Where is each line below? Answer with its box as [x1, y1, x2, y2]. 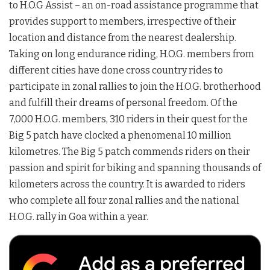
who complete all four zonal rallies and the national [9, 194, 239, 206]
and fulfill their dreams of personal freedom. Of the [9, 96, 237, 108]
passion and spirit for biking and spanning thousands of [9, 162, 261, 174]
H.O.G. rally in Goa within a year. [9, 210, 148, 222]
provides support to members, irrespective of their [9, 15, 236, 27]
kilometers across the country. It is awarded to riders [9, 178, 245, 190]
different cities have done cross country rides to [9, 64, 223, 76]
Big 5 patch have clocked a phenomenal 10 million [9, 129, 231, 141]
